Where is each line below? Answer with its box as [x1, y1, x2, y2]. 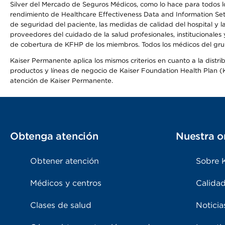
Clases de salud [30, 200, 91, 210]
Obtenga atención [10, 130, 98, 142]
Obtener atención [30, 156, 99, 166]
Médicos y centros [30, 178, 101, 188]
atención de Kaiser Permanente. [10, 77, 113, 84]
